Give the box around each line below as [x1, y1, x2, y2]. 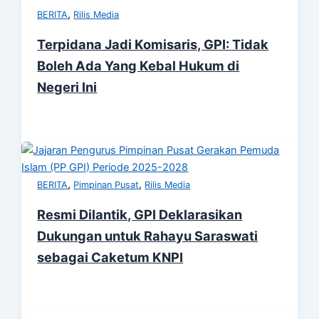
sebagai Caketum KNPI [37, 249, 184, 265]
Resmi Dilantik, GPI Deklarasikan [37, 206, 243, 222]
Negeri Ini [37, 78, 98, 95]
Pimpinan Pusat [73, 179, 140, 190]
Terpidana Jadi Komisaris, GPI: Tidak [37, 36, 269, 52]
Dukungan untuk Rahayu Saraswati [37, 227, 258, 244]
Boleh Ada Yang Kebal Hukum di [37, 57, 240, 73]
